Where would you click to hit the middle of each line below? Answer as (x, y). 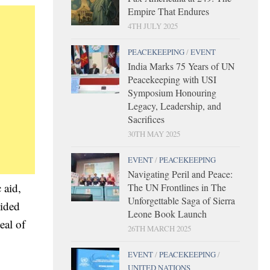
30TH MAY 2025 (154, 133)
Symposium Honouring (172, 92)
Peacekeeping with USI (172, 79)
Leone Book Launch (167, 213)
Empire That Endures (168, 11)
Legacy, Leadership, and (174, 105)
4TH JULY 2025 (153, 26)
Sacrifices (146, 119)
